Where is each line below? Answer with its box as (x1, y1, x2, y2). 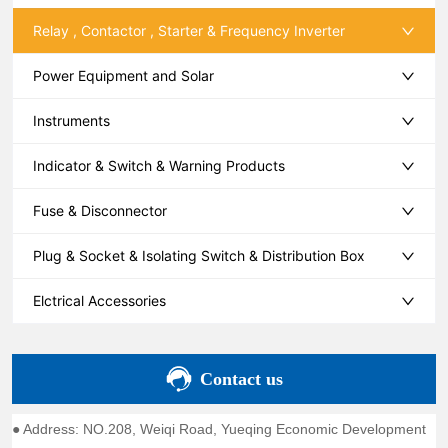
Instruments (33, 111, 111, 129)
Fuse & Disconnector (33, 201, 168, 219)
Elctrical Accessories (33, 291, 167, 309)
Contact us (194, 368, 283, 389)
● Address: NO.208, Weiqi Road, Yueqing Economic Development (12, 420, 427, 437)
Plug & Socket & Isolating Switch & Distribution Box (33, 246, 366, 264)
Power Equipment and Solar (33, 66, 215, 84)
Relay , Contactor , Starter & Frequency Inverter (33, 21, 346, 39)
